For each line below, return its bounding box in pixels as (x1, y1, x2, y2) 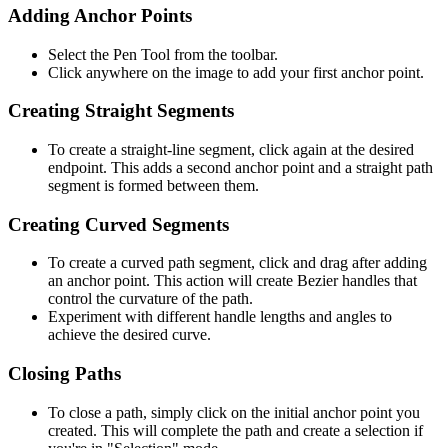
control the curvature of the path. (48, 290, 253, 308)
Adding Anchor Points (8, 4, 192, 26)
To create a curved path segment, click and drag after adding (48, 254, 427, 272)
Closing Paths (8, 363, 121, 385)
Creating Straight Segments (8, 100, 234, 122)
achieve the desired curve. (48, 326, 211, 344)
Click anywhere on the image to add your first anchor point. (48, 63, 424, 81)
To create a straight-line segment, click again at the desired (48, 140, 414, 158)
